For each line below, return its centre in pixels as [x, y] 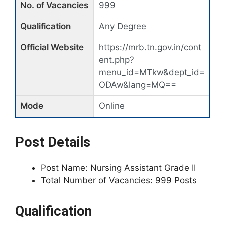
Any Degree [123, 26]
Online [112, 106]
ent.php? [117, 60]
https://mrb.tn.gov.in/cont [150, 47]
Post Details [53, 142]
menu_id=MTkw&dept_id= [152, 72]
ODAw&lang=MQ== [138, 85]
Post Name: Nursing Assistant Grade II [118, 168]
